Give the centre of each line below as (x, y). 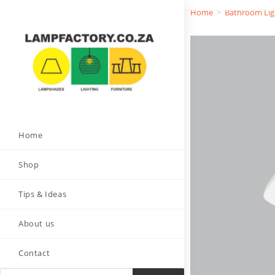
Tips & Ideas (43, 194)
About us (37, 223)
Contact (34, 253)
